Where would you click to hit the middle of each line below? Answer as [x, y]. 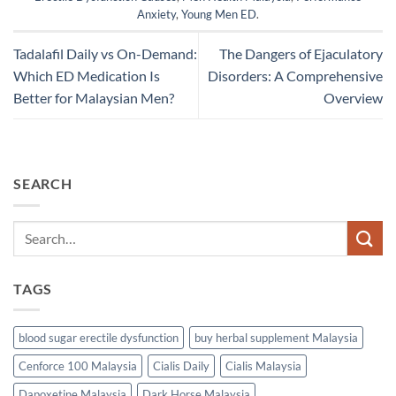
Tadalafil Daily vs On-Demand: [105, 54]
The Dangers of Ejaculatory [301, 54]
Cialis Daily [181, 366]
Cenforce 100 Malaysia [78, 366]
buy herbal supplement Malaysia [276, 338]
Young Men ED [219, 15]
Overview [353, 98]
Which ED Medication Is [87, 76]
